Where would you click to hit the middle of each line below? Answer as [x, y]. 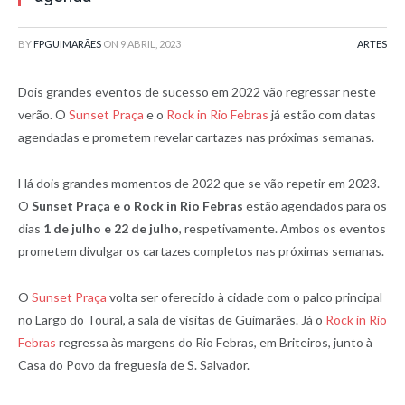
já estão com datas [322, 114]
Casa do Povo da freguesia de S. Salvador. [134, 364]
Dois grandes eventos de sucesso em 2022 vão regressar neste [197, 92]
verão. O [43, 114]
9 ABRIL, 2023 [151, 44]
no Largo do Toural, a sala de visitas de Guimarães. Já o [172, 319]
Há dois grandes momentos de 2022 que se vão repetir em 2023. [199, 183]
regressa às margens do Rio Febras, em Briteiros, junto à [214, 342]
